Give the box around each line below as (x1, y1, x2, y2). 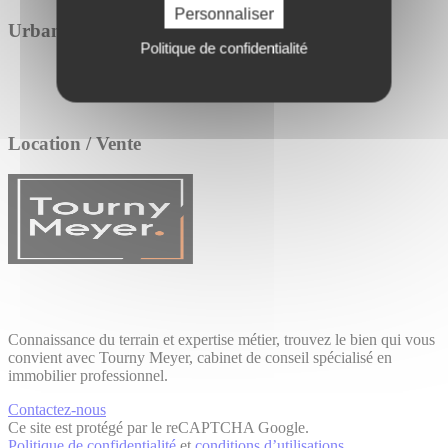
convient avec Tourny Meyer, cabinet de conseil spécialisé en (8, 349, 392, 366)
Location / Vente (8, 133, 141, 155)
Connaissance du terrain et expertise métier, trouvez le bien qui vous (8, 331, 435, 348)
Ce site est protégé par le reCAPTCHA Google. (8, 419, 309, 436)
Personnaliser (174, 5, 274, 23)
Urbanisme (8, 19, 98, 41)
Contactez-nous (8, 401, 106, 418)
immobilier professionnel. (8, 367, 168, 384)
